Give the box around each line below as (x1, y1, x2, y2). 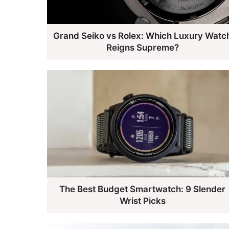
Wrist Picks (119, 196, 166, 207)
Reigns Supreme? (106, 42, 179, 53)
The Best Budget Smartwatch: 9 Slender (59, 184, 226, 195)
